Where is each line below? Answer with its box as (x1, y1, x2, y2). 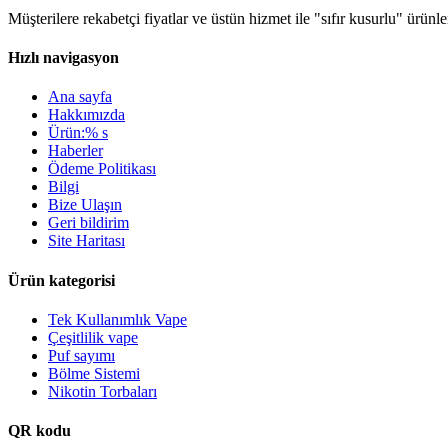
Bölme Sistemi (48, 364, 140, 382)
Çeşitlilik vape (48, 328, 138, 346)
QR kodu (8, 422, 71, 440)
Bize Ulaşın (48, 196, 122, 214)
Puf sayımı (48, 346, 115, 364)
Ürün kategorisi (8, 271, 115, 289)
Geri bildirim (48, 214, 129, 232)
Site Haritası (48, 232, 125, 250)
